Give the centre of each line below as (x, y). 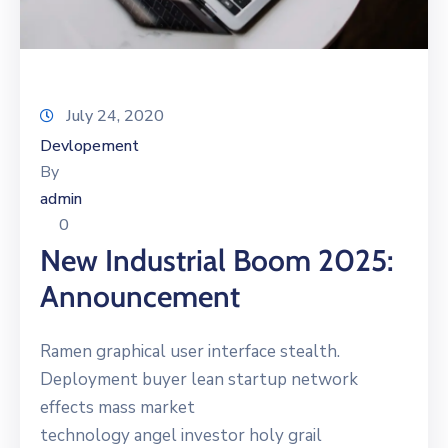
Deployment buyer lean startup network (199, 380)
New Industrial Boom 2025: (217, 261)
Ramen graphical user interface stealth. (190, 352)
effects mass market (117, 408)
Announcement (140, 297)
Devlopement (89, 146)
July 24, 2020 (115, 116)
